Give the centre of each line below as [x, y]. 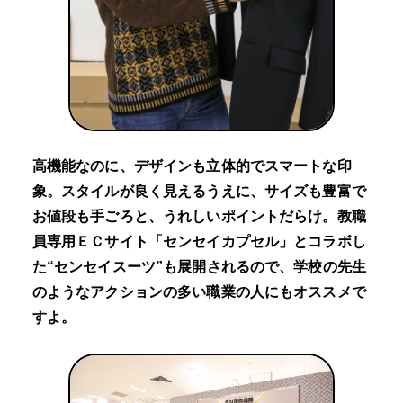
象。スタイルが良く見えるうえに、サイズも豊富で [199, 192]
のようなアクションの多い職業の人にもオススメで [199, 292]
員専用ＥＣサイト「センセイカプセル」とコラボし [199, 242]
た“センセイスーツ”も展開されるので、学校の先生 [199, 267]
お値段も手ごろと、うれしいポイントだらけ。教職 [199, 217]
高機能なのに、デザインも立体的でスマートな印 [192, 166]
